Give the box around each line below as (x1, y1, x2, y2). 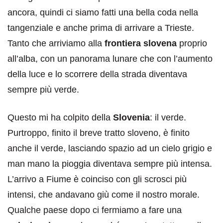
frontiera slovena (102, 38, 177, 48)
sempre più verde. (7, 85, 79, 95)
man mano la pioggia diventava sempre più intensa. (7, 159, 212, 169)
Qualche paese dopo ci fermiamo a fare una (7, 205, 182, 215)
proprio (177, 38, 207, 48)
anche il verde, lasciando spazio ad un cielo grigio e (7, 143, 212, 153)
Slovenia (113, 112, 150, 122)
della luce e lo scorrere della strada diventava (7, 69, 187, 79)
